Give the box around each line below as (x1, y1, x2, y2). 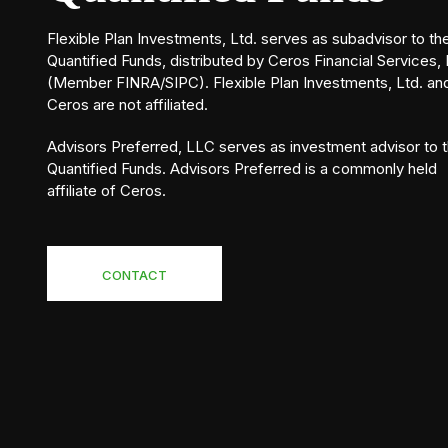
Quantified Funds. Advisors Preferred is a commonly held (47, 159, 437, 178)
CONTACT (102, 266, 167, 283)
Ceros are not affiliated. (47, 95, 208, 114)
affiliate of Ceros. (47, 181, 166, 200)
